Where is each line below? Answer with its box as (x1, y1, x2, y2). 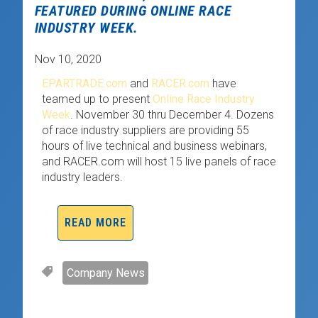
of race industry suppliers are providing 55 (41, 123, 249, 137)
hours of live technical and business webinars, (41, 138, 267, 153)
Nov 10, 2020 (34, 52, 102, 66)
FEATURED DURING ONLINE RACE (34, 2, 232, 20)
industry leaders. (41, 170, 123, 184)
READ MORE (65, 216, 127, 230)
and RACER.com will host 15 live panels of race (41, 154, 276, 168)
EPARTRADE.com (41, 76, 127, 90)
